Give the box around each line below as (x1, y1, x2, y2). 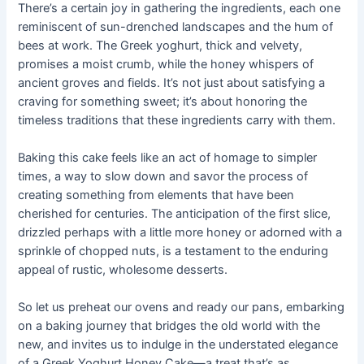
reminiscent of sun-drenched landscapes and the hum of (18, 19, 334, 34)
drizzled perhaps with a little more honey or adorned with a (18, 225, 343, 240)
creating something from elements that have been (18, 188, 295, 203)
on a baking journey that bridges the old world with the (18, 318, 321, 334)
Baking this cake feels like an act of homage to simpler (18, 150, 318, 166)
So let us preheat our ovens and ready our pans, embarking (18, 300, 345, 315)
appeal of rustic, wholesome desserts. (18, 262, 228, 278)
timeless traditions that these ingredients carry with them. (18, 112, 336, 128)
